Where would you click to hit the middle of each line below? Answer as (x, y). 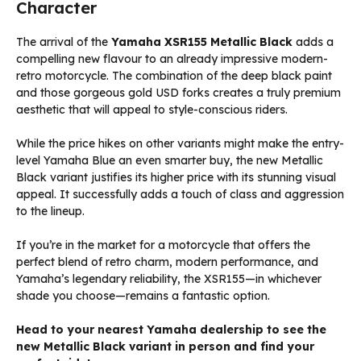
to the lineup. (50, 212)
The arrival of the (64, 42)
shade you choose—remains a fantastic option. (143, 296)
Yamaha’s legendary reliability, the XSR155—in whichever (169, 279)
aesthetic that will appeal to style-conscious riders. (152, 110)
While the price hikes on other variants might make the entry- (180, 144)
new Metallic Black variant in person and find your (165, 347)
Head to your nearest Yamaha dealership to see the (171, 330)
